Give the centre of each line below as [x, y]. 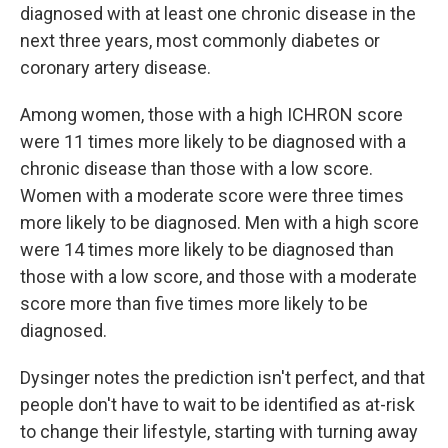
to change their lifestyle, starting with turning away [219, 432]
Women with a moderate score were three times [212, 196]
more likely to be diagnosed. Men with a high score [219, 223]
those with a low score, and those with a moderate [218, 277]
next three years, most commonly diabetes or [200, 41]
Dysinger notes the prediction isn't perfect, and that [222, 378]
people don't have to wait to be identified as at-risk [217, 405]
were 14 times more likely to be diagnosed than [207, 250]
